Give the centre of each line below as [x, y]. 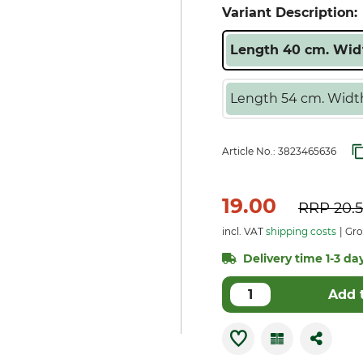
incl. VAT [244, 231]
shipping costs [301, 231]
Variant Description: [290, 13]
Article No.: [250, 151]
